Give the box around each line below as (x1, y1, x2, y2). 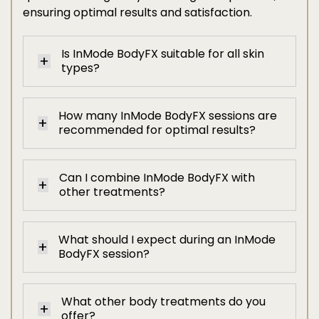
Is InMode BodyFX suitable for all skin (61, 46, 265, 62)
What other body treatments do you (61, 293, 266, 310)
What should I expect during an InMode (58, 231, 276, 248)
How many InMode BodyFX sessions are (58, 108, 277, 124)
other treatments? (58, 184, 165, 200)
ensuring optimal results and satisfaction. (23, 4, 252, 21)
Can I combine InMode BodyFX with (58, 169, 255, 186)
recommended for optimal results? (58, 122, 256, 138)
